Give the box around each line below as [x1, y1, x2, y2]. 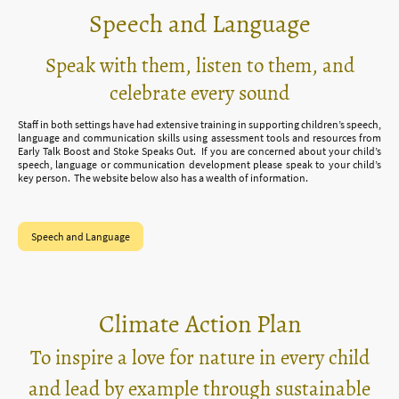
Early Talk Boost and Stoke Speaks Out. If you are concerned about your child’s [18, 143, 381, 158]
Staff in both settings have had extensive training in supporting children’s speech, [18, 117, 381, 131]
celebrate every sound [110, 78, 289, 107]
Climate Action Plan [98, 306, 301, 341]
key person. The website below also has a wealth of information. [18, 170, 308, 184]
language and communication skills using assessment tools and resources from [18, 130, 381, 144]
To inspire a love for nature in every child [29, 343, 370, 371]
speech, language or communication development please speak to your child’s [18, 157, 381, 171]
